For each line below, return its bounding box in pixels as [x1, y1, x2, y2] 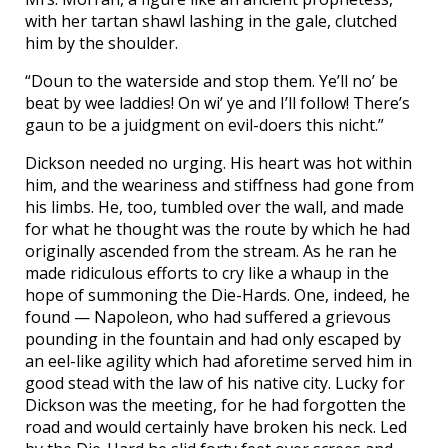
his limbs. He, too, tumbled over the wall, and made [25, 196, 404, 219]
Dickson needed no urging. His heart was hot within [25, 152, 412, 175]
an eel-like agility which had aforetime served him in [25, 350, 412, 373]
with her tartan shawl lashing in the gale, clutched [25, 10, 397, 33]
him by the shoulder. [25, 32, 178, 55]
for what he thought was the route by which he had [25, 218, 410, 241]
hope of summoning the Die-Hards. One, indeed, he [25, 284, 410, 307]
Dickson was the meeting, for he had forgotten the [25, 394, 406, 417]
